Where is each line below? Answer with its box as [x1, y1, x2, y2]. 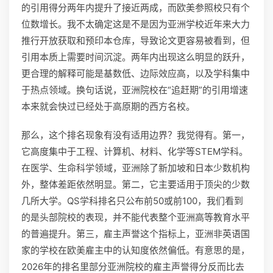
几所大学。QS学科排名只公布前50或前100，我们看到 [21, 195, 243, 207]
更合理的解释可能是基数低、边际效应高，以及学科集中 [21, 68, 250, 79]
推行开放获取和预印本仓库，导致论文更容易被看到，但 [21, 35, 250, 46]
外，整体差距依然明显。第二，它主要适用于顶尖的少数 [21, 179, 250, 190]
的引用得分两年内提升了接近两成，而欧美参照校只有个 [21, 2, 250, 13]
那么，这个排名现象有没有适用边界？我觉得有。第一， [21, 129, 250, 141]
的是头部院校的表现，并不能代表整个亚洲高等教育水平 [21, 211, 250, 223]
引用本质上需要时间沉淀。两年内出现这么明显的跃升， [21, 51, 250, 63]
